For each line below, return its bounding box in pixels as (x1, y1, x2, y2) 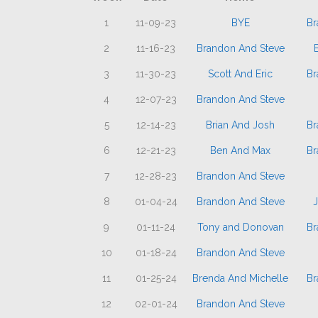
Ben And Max (210, 145, 270, 156)
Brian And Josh (206, 119, 275, 131)
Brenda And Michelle (192, 273, 288, 284)
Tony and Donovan (197, 221, 284, 233)
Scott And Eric (208, 68, 273, 79)
